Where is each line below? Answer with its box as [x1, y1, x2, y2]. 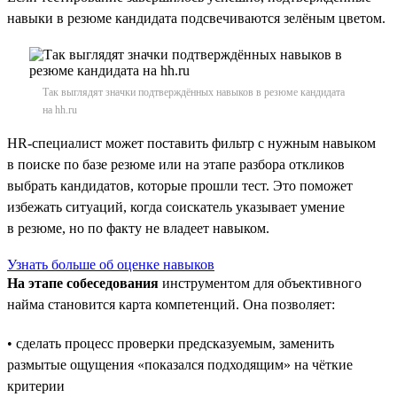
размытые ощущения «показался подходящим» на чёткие [7, 356, 353, 372]
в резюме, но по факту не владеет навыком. [7, 220, 269, 236]
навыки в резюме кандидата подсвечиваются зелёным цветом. [7, 10, 385, 26]
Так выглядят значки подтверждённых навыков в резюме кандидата [43, 85, 345, 98]
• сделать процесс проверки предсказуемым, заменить [7, 335, 334, 351]
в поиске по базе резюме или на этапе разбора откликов [7, 156, 345, 172]
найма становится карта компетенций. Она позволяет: [7, 296, 335, 312]
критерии [7, 378, 65, 393]
